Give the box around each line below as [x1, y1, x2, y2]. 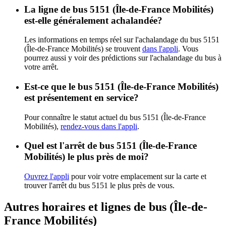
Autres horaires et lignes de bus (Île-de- [4, 200, 207, 214]
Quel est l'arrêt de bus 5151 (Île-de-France [24, 140, 197, 151]
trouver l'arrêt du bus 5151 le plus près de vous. [24, 181, 175, 190]
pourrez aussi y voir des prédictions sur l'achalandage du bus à [24, 53, 221, 63]
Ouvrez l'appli [24, 172, 69, 181]
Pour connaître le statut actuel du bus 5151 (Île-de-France [24, 112, 206, 122]
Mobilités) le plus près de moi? [24, 151, 149, 162]
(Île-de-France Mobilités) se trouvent [24, 44, 142, 53]
